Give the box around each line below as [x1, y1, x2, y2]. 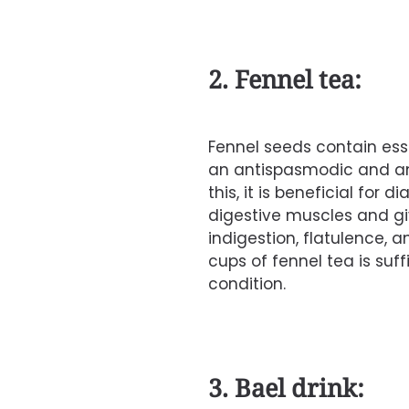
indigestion [207, 226, 296, 249]
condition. [207, 272, 286, 295]
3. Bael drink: [207, 370, 364, 404]
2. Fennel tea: [207, 62, 362, 97]
